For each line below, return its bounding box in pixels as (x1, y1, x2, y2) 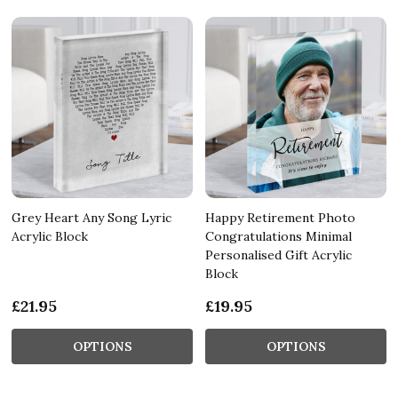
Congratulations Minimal (205, 227, 352, 244)
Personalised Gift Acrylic (205, 246, 352, 263)
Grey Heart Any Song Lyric (12, 209, 171, 226)
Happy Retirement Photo (205, 209, 355, 226)
